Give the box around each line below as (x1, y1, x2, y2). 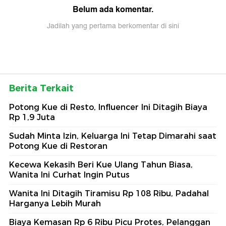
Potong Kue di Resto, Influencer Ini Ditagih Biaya (9, 102, 207, 112)
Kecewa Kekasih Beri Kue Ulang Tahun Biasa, (9, 160, 193, 170)
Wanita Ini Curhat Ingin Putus (9, 170, 130, 180)
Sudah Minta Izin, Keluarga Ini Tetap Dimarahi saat (9, 131, 216, 141)
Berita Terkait (9, 83, 74, 94)
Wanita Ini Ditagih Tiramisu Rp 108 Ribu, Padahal (9, 189, 209, 199)
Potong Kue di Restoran (9, 141, 107, 151)
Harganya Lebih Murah (9, 199, 101, 209)
